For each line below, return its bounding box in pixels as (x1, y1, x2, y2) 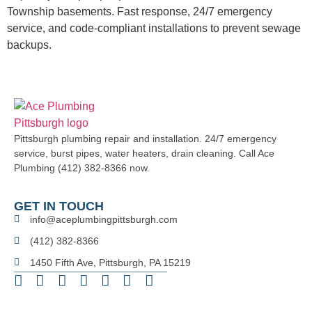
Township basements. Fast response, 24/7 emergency (7, 6, 272, 17)
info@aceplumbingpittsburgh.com (29, 213, 178, 225)
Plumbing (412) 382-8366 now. (14, 162, 150, 174)
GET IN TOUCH (14, 198, 104, 213)
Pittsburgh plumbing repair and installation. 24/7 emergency (14, 133, 276, 145)
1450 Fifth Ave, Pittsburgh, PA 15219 (29, 256, 191, 268)
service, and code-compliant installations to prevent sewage (7, 22, 301, 34)
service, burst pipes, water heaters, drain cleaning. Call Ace (14, 148, 274, 159)
